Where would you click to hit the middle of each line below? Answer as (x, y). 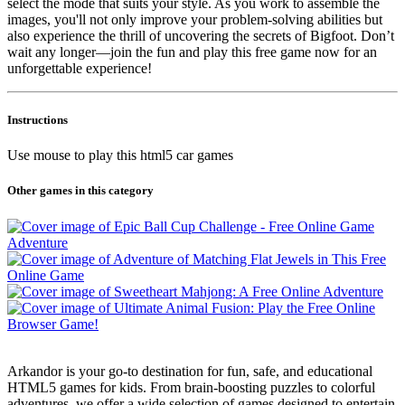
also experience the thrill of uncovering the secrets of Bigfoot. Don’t (201, 35)
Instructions (38, 120)
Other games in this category (80, 191)
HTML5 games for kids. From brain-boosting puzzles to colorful (191, 387)
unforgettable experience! (80, 68)
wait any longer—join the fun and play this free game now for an (192, 52)
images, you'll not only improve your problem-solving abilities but (195, 19)
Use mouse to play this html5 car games (120, 155)
